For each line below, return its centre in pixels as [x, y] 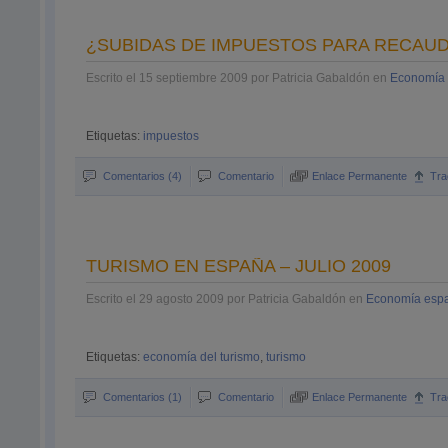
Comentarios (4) [143, 176]
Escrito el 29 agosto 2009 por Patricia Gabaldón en [226, 299]
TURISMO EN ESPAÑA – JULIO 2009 [239, 266]
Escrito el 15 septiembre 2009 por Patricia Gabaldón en [238, 78]
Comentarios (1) [143, 397]
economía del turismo [202, 357]
